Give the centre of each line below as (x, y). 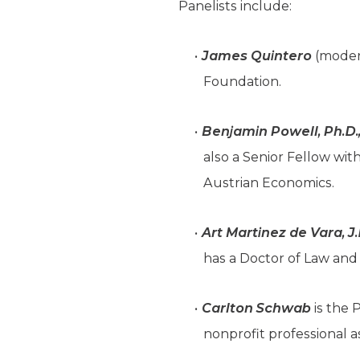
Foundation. (243, 82)
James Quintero (256, 56)
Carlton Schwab (256, 308)
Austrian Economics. (269, 183)
